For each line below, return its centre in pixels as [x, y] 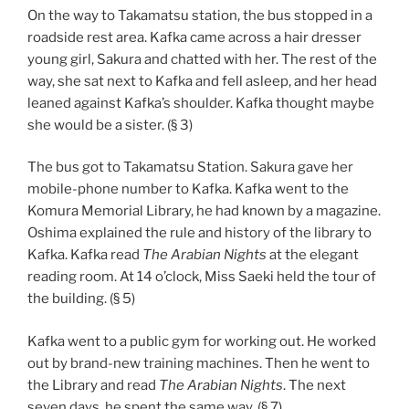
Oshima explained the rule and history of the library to [199, 233]
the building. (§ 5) [81, 299]
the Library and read [93, 385]
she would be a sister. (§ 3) [110, 125]
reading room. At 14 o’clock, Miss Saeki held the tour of [202, 277]
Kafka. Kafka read [85, 255]
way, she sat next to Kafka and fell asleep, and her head [202, 81]
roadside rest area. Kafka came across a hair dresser [194, 37]
